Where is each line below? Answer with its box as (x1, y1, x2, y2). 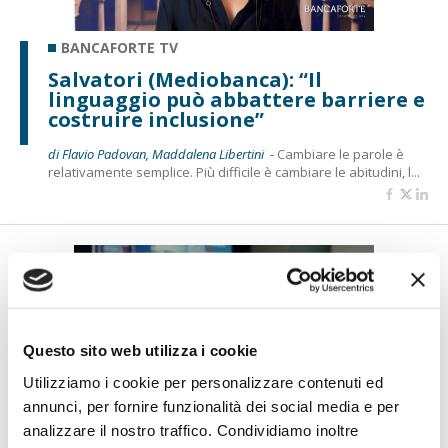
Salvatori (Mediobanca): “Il (48, 66, 322, 93)
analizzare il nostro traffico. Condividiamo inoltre (23, 421, 359, 439)
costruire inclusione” (48, 106, 264, 133)
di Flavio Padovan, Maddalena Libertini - (48, 145, 277, 163)
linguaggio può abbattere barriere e (48, 86, 425, 113)
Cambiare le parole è (277, 145, 404, 163)
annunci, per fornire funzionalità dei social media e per (23, 397, 399, 415)
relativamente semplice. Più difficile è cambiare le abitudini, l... (48, 163, 420, 181)
